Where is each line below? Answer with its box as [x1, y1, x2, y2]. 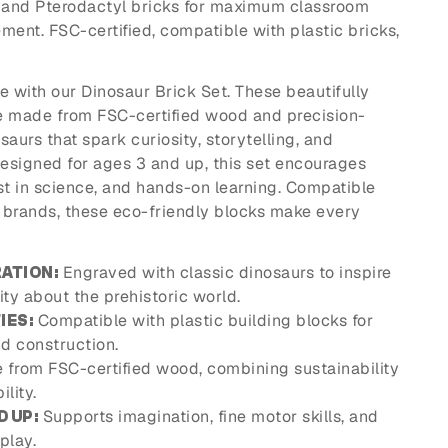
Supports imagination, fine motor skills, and [38, 405, 379, 427]
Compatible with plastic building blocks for [33, 309, 373, 331]
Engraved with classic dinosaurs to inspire [58, 261, 392, 283]
